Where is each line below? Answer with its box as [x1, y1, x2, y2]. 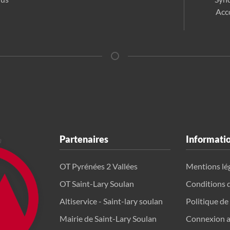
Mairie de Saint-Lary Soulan [60, 214, 157, 224]
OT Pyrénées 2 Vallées [60, 161, 138, 171]
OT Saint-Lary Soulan [60, 179, 134, 189]
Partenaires [60, 133, 108, 145]
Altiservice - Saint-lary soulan [60, 196, 163, 206]
